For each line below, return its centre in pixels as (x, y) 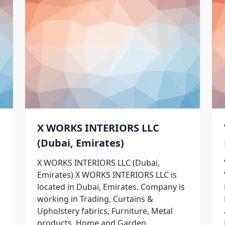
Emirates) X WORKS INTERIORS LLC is (107, 175)
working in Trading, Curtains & (95, 199)
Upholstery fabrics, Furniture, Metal (105, 211)
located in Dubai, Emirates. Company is (111, 187)
